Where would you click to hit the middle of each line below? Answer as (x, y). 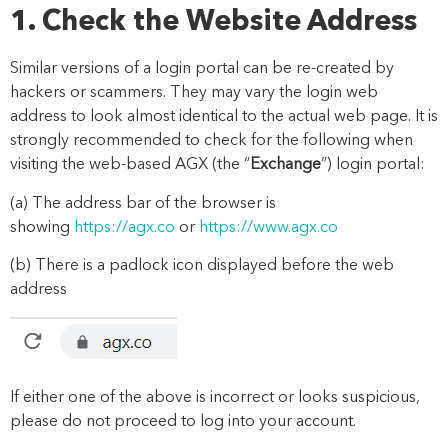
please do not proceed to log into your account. (183, 421)
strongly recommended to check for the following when (211, 141)
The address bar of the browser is (154, 203)
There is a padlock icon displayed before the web (214, 266)
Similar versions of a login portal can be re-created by (202, 69)
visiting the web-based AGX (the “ (130, 165)
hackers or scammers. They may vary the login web (194, 93)
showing (42, 227)
